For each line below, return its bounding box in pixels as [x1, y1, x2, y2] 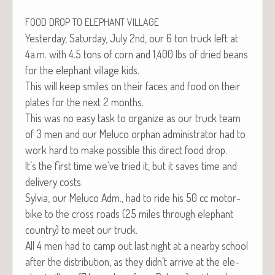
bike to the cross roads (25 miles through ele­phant [25, 206, 233, 220]
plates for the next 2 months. [25, 95, 144, 109]
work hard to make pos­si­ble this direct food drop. [25, 142, 227, 157]
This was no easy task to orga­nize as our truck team [25, 110, 241, 125]
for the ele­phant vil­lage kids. [25, 63, 139, 77]
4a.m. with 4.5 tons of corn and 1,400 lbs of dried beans [25, 47, 248, 61]
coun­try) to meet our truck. [25, 222, 137, 236]
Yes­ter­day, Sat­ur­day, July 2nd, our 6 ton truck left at [25, 31, 238, 45]
